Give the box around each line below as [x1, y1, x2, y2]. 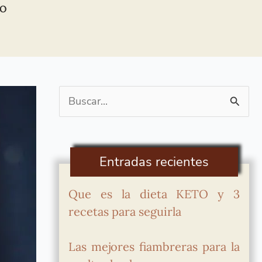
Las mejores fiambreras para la [68, 239, 240, 254]
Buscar [58, 95, 92, 108]
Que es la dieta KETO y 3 [68, 187, 240, 201]
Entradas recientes [99, 153, 209, 171]
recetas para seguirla [68, 204, 182, 219]
